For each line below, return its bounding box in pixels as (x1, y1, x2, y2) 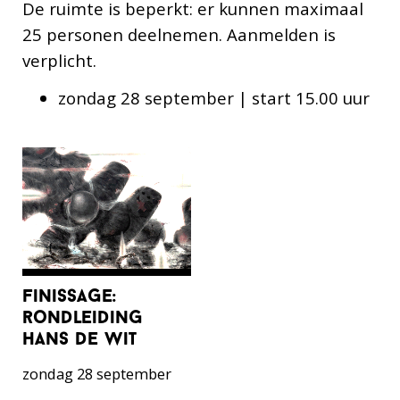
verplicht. (21, 49, 96, 72)
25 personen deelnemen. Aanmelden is (21, 23, 336, 46)
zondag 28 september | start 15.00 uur (57, 86, 374, 109)
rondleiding (21, 310, 143, 329)
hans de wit (21, 331, 137, 350)
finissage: (21, 288, 116, 307)
